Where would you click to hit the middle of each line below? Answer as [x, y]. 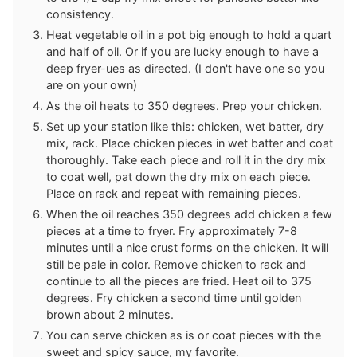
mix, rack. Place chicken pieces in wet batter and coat [190, 143]
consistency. [80, 14]
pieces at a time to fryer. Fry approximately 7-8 [172, 231]
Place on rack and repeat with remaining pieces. [174, 194]
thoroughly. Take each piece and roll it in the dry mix [186, 160]
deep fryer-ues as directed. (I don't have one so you [185, 69]
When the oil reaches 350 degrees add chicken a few [189, 214]
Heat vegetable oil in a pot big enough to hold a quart [189, 35]
